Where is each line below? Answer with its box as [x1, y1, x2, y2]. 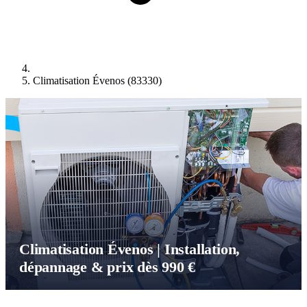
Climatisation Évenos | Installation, [19, 241, 241, 258]
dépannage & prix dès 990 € [19, 258, 196, 276]
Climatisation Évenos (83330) [33, 75, 162, 87]
